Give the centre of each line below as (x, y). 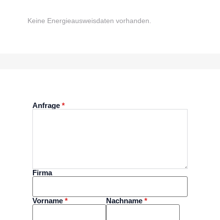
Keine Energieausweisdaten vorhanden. (89, 21)
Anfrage (46, 106)
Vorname (48, 201)
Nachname (124, 201)
